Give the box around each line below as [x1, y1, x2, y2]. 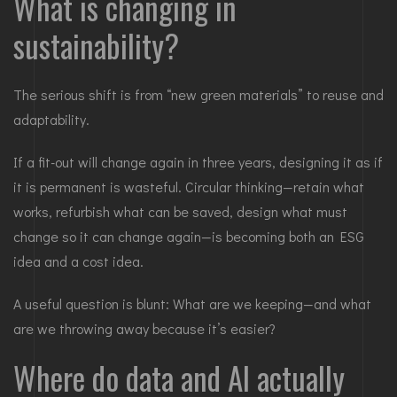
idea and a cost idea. [13, 252, 144, 271]
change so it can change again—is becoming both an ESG [13, 227, 364, 246]
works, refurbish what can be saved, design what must [13, 202, 347, 222]
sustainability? [13, 22, 179, 69]
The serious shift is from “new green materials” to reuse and [13, 85, 384, 105]
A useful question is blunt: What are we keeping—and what [13, 294, 371, 314]
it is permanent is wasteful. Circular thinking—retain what [13, 177, 364, 197]
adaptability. [13, 110, 90, 129]
